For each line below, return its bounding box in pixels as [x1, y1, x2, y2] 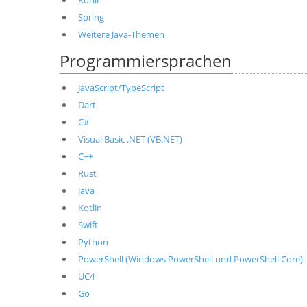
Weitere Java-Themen [77, 28, 164, 40]
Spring [77, 11, 104, 23]
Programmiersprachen [60, 49, 232, 72]
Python [77, 236, 108, 248]
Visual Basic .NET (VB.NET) [77, 133, 182, 145]
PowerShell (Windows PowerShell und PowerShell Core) [77, 253, 303, 265]
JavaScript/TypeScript [77, 82, 164, 94]
